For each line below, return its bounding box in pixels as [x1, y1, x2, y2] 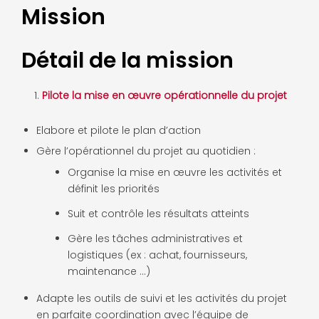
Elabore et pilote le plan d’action [36, 122, 201, 137]
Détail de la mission [21, 45, 234, 75]
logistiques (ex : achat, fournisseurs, [68, 247, 247, 262]
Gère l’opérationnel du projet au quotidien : [36, 143, 256, 158]
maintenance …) [68, 263, 150, 278]
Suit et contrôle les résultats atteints [68, 206, 249, 221]
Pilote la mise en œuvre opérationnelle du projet [42, 88, 287, 103]
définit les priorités [68, 181, 159, 196]
